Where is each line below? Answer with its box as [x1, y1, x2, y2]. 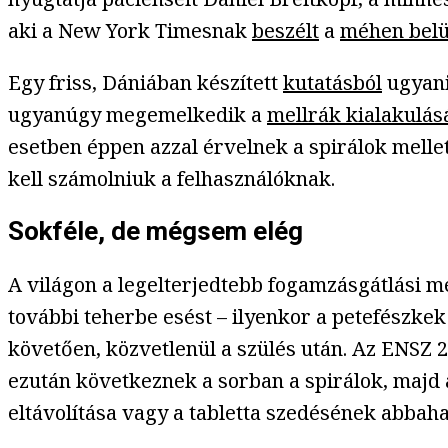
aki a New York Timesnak [8, 16, 252, 44]
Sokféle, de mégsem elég [8, 216, 303, 247]
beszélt [252, 16, 319, 44]
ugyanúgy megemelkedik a [8, 100, 267, 128]
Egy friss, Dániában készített [8, 68, 283, 96]
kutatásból [283, 68, 382, 96]
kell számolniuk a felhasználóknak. [8, 164, 335, 192]
